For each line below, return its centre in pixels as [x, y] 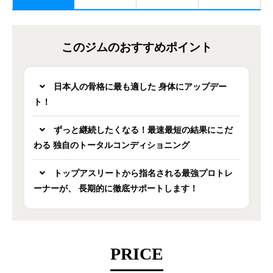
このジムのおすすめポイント [136, 48]
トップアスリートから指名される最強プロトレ [142, 174]
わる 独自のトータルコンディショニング [112, 146]
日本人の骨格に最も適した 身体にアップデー [139, 87]
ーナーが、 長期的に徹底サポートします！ [116, 189]
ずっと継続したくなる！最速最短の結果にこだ [142, 130]
